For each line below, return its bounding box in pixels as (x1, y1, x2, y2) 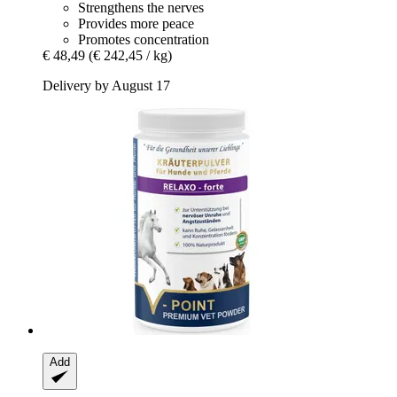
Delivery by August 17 (43, 78, 170, 94)
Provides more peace (78, 16, 194, 32)
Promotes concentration (78, 32, 209, 48)
